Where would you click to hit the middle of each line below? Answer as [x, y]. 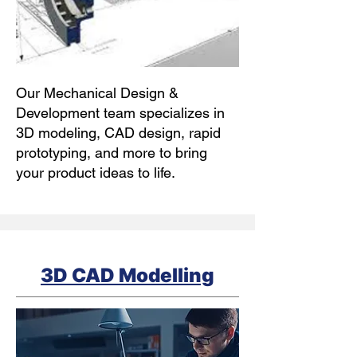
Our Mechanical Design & [97, 93]
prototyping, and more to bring [112, 153]
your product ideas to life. [96, 173]
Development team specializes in [120, 113]
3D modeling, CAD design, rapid [118, 133]
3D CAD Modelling [127, 275]
